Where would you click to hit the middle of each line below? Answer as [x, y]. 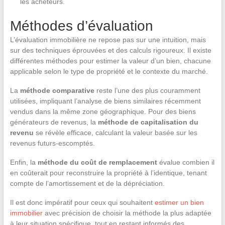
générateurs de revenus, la [54, 122]
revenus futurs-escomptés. [52, 143]
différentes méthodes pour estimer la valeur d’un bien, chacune [110, 61]
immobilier [26, 213]
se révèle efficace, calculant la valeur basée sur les [115, 133]
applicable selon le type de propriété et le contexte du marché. [109, 71]
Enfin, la [24, 162]
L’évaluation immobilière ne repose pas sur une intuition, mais [108, 40]
